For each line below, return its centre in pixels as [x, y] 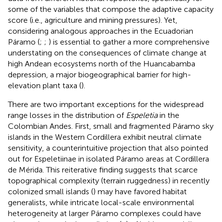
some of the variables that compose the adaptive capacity [111, 9]
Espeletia [142, 115]
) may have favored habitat [140, 191]
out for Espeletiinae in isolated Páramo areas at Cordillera [109, 159]
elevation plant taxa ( [45, 85]
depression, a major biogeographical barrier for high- [100, 74]
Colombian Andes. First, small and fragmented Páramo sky [111, 126]
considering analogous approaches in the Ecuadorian [101, 31]
